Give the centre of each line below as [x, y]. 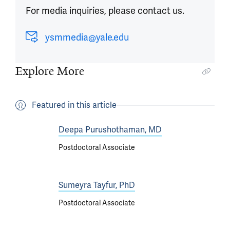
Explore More [50, 71]
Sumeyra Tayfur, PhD [97, 185]
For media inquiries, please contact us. [105, 11]
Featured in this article [74, 105]
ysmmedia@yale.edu [87, 37]
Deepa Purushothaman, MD [110, 129]
